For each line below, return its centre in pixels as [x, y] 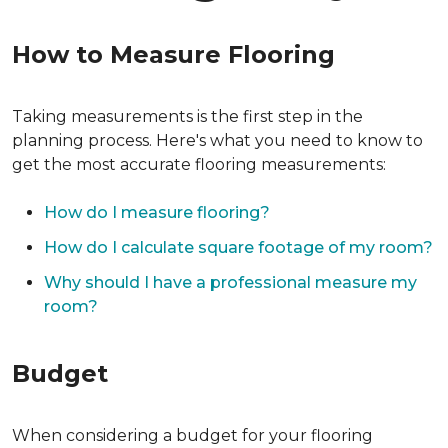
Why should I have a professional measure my [230, 282]
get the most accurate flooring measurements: [199, 164]
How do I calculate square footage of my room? [238, 247]
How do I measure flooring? [157, 212]
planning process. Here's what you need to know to [217, 140]
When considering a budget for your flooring [192, 435]
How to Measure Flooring [173, 54]
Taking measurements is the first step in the [187, 116]
